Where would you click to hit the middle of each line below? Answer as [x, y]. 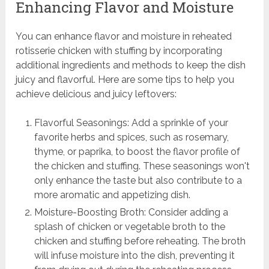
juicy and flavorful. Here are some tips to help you [125, 79]
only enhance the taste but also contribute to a [138, 180]
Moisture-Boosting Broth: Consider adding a [131, 212]
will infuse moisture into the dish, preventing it [134, 255]
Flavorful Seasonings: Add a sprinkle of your [131, 122]
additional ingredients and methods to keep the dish [131, 65]
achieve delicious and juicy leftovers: [96, 94]
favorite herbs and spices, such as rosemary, [131, 137]
